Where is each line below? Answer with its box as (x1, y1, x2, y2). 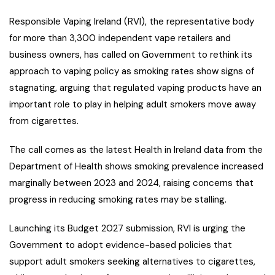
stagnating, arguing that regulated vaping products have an (9, 82, 261, 95)
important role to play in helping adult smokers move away (9, 98, 256, 111)
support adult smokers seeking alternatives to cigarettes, (9, 255, 255, 268)
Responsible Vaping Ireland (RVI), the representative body (9, 15, 254, 28)
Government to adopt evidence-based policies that (9, 239, 232, 252)
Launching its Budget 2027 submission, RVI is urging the (9, 222, 246, 235)
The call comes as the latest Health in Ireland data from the (9, 144, 263, 157)
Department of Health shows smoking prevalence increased (9, 160, 263, 173)
